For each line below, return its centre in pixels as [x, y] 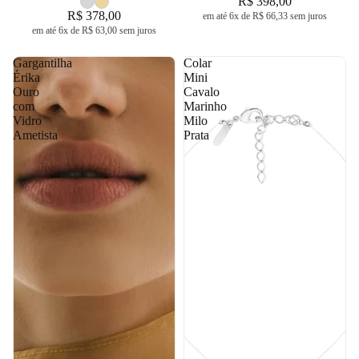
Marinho [205, 107]
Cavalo [202, 92]
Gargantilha [42, 63]
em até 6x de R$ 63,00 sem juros [94, 31]
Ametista [35, 135]
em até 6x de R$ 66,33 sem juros [265, 16]
